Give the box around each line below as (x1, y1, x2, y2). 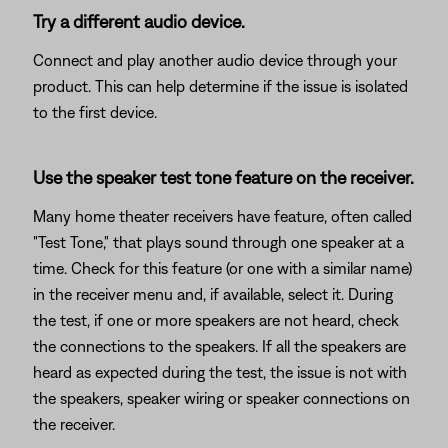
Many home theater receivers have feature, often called (33, 207, 412, 225)
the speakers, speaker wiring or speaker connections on (33, 389, 410, 407)
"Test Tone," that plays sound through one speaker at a (33, 233, 404, 251)
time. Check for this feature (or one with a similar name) (33, 259, 412, 277)
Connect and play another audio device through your (33, 51, 397, 69)
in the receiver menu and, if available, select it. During (33, 285, 393, 303)
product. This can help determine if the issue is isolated (33, 77, 408, 95)
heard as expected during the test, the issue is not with (33, 363, 407, 381)
